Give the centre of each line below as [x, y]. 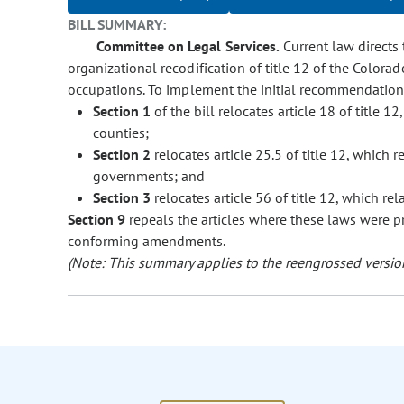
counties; [121, 133]
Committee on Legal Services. [188, 46]
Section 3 [122, 198]
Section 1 [122, 111]
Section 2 [122, 155]
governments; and [149, 176]
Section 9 [96, 220]
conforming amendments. [147, 241]
